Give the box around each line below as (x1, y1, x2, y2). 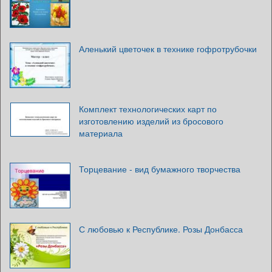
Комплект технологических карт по (79, 103, 217, 115)
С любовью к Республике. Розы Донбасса (79, 223, 243, 236)
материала (79, 127, 123, 140)
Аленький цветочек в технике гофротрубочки (79, 42, 257, 55)
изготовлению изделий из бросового (79, 115, 223, 127)
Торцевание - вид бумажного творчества (79, 163, 240, 175)
